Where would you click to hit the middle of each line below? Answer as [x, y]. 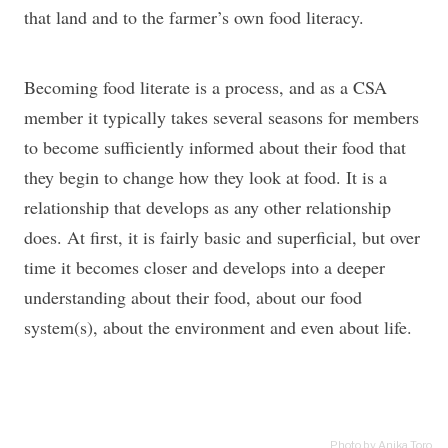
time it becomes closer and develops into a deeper [204, 267]
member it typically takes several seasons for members [221, 117]
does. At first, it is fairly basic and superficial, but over [222, 237]
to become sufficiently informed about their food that [215, 147]
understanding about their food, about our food [193, 297]
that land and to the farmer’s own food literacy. [194, 17]
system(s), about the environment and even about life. [218, 327]
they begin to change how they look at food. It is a [205, 177]
